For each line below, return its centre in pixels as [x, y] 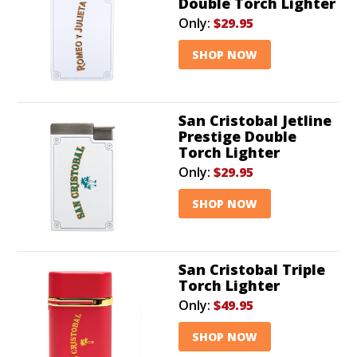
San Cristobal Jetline [255, 120]
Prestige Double [237, 136]
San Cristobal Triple [252, 269]
